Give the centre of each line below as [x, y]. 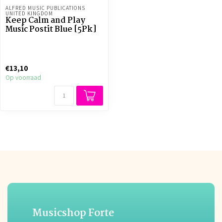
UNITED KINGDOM [29, 13]
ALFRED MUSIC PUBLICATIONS [45, 8]
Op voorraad [23, 78]
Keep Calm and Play [45, 21]
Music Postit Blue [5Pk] [51, 30]
